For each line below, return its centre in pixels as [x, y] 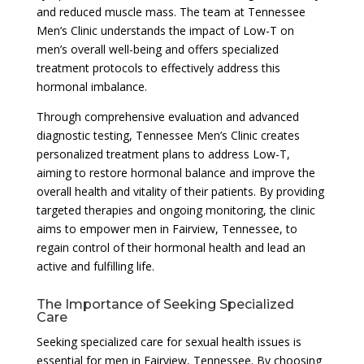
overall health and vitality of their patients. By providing [180, 191]
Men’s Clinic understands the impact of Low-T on [165, 30]
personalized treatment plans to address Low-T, [163, 154]
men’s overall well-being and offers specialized [157, 49]
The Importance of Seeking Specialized [165, 304]
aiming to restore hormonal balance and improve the [175, 172]
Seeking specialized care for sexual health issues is [169, 341]
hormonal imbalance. [91, 86]
